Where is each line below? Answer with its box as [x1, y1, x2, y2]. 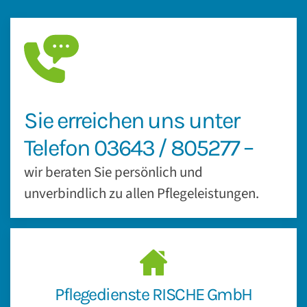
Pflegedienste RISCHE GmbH [55, 284, 252, 304]
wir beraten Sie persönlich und [24, 162, 203, 182]
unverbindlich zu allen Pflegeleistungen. [24, 183, 259, 204]
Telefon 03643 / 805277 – [24, 134, 254, 162]
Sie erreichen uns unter [24, 107, 240, 134]
